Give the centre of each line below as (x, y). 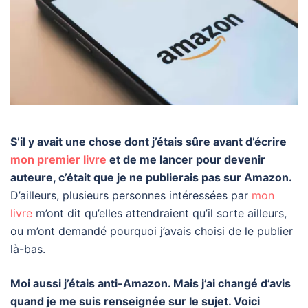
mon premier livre (58, 159)
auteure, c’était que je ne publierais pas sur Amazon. (151, 177)
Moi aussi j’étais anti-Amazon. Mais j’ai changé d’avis (151, 283)
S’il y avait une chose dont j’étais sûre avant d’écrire (148, 141)
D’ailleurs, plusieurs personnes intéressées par (131, 195)
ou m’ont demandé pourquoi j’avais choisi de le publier (152, 231)
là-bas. (30, 249)
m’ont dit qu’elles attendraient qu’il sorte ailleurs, (159, 213)
